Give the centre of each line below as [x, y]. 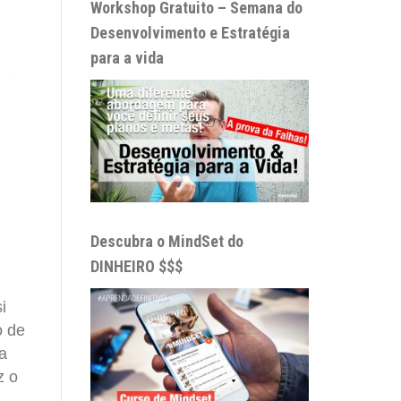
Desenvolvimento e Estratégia [190, 32]
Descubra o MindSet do [167, 242]
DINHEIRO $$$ [137, 267]
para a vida [127, 57]
